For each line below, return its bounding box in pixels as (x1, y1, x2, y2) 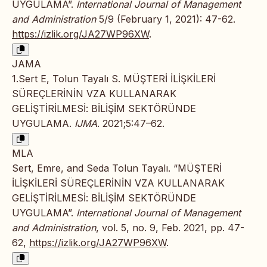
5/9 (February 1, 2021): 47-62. (96, 13, 235, 26)
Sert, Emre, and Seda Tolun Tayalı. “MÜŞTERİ (12, 162, 222, 175)
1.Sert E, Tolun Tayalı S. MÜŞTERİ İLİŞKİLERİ (12, 73, 216, 85)
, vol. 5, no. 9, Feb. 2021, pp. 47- (96, 222, 244, 234)
